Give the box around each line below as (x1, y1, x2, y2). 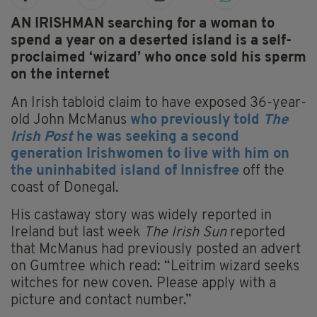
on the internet (11, 68, 110, 83)
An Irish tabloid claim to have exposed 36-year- (11, 96, 306, 111)
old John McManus (11, 113, 130, 128)
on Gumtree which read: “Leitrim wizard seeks (11, 260, 299, 275)
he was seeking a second (73, 130, 239, 145)
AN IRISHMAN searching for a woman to (11, 17, 275, 32)
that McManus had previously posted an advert (11, 243, 301, 258)
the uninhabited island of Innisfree (11, 164, 239, 179)
